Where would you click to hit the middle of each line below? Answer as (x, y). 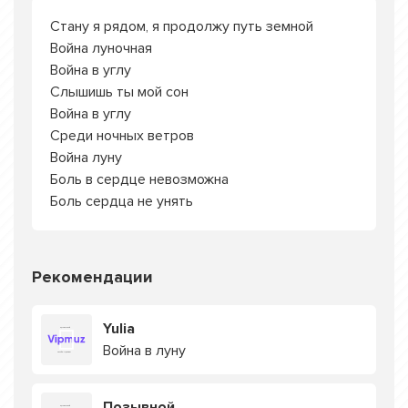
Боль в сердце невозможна (139, 179)
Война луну (86, 158)
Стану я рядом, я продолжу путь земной (182, 26)
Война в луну (144, 351)
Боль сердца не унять (122, 201)
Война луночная (101, 48)
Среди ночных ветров (122, 136)
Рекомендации (92, 277)
